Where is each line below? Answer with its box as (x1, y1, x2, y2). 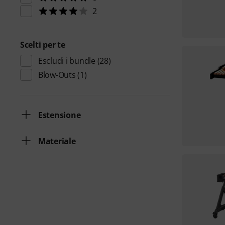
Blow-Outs (38, 69, 76, 80)
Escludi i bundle (38, 55, 95, 66)
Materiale (38, 136, 76, 147)
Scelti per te (20, 39, 65, 50)
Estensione (38, 109, 81, 121)
